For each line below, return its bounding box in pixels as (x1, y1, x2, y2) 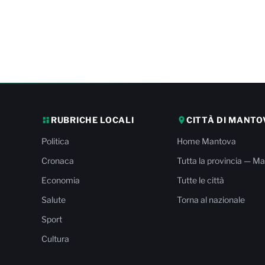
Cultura (41, 234, 70, 244)
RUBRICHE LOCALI (51, 115, 134, 125)
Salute (41, 195, 66, 205)
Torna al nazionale (177, 195, 245, 205)
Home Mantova (177, 136, 237, 146)
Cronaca (41, 156, 75, 166)
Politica (41, 136, 70, 146)
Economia (41, 175, 80, 185)
